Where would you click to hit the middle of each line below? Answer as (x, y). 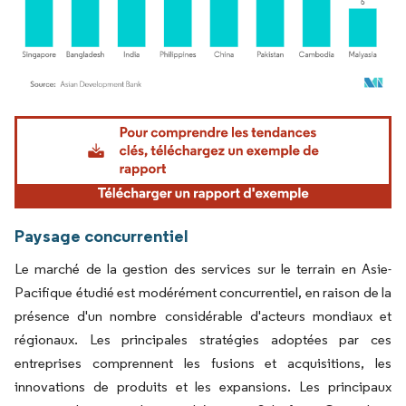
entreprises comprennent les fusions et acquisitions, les (203, 363)
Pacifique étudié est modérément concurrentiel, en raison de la (203, 293)
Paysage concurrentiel (101, 236)
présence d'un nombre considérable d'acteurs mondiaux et (203, 316)
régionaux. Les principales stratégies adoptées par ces (203, 340)
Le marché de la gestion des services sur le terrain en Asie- (203, 269)
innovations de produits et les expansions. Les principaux (203, 387)
